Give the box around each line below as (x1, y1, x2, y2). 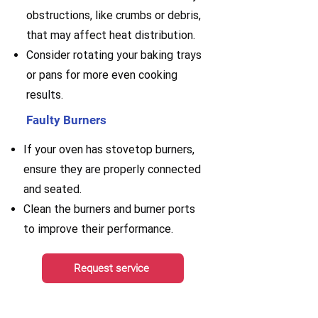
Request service (74, 262, 149, 275)
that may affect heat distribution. (26, 28, 195, 42)
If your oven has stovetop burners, (23, 143, 194, 156)
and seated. (23, 182, 82, 196)
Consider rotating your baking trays (26, 48, 202, 62)
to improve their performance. (23, 222, 176, 236)
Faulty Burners (26, 113, 106, 127)
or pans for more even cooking (26, 68, 177, 82)
